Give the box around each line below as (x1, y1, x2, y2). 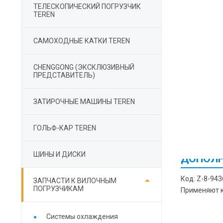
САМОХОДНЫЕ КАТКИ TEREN (33, 37, 130, 45)
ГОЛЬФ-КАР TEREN (33, 124, 96, 132)
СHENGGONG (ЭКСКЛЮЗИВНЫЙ (33, 63, 134, 71)
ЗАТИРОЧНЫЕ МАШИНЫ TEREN (33, 98, 135, 106)
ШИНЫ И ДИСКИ (33, 150, 86, 158)
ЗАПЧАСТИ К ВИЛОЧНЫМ (33, 177, 116, 185)
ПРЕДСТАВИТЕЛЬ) (33, 71, 95, 79)
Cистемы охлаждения (46, 213, 118, 221)
